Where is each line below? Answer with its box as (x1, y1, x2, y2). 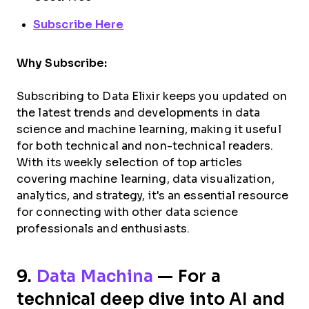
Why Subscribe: (17, 57, 108, 70)
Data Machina (36, 267, 153, 286)
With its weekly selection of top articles (17, 157, 243, 169)
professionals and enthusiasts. (17, 223, 190, 235)
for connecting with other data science (17, 206, 238, 219)
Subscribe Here (33, 19, 124, 31)
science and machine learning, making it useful (17, 123, 281, 136)
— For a (152, 267, 221, 286)
